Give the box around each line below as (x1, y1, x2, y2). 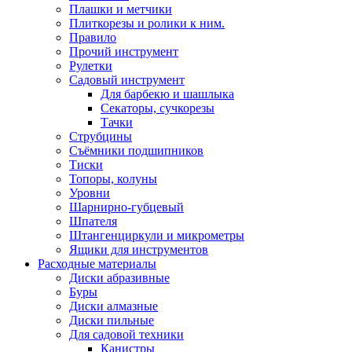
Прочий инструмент (69, 45, 178, 58)
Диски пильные (69, 313, 154, 327)
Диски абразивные (69, 271, 170, 284)
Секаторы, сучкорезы (101, 101, 214, 115)
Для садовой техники (69, 328, 184, 341)
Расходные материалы (38, 257, 156, 270)
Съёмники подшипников (69, 144, 203, 157)
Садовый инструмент (69, 73, 185, 86)
